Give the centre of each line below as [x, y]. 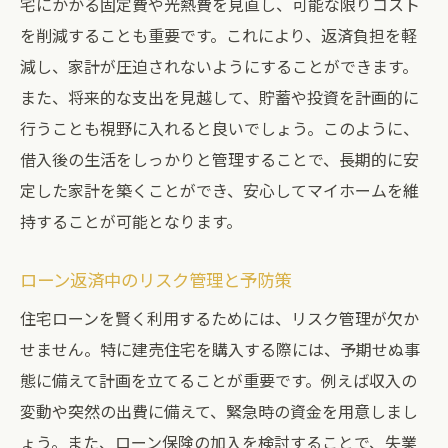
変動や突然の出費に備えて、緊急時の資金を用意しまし [219, 411]
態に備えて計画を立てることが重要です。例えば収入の [218, 380]
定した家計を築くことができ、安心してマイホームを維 [219, 190]
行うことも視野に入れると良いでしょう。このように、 [219, 128]
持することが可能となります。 [131, 221]
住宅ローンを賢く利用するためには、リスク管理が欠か [219, 318]
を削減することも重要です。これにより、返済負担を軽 [218, 35]
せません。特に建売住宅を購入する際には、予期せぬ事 [220, 349]
